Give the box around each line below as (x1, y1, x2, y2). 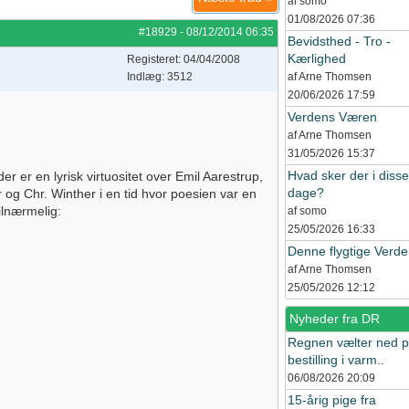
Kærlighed (288, 51, 346, 66)
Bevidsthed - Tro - (288, 34, 391, 48)
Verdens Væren (288, 110, 377, 124)
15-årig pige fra (288, 393, 376, 407)
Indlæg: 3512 (127, 70, 193, 83)
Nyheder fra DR (289, 311, 380, 326)
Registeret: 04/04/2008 (127, 53, 240, 66)
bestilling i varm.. (288, 352, 384, 367)
